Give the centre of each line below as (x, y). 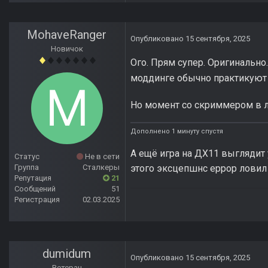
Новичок (67, 49)
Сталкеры (101, 167)
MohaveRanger (67, 35)
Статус (27, 157)
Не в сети (101, 157)
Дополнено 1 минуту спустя (177, 131)
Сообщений (35, 189)
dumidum (67, 254)
